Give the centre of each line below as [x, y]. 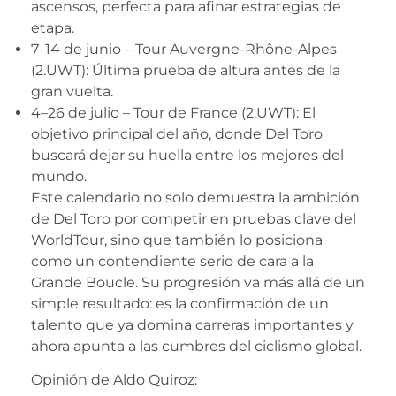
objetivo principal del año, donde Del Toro [177, 133]
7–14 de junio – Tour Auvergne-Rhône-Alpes [184, 49]
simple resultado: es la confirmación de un [180, 303]
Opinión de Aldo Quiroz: [116, 379]
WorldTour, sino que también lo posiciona [177, 240]
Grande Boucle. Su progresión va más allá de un [198, 282]
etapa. [56, 27]
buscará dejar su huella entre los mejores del [187, 155]
